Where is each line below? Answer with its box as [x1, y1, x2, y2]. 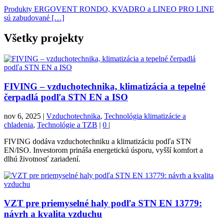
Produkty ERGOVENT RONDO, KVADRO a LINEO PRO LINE [4, 4, 214, 13]
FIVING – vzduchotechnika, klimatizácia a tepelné [4, 81, 205, 92]
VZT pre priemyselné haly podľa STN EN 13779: [4, 198, 202, 208]
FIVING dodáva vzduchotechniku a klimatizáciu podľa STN [4, 137, 191, 145]
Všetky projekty [4, 32, 84, 45]
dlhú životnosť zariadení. [4, 154, 80, 163]
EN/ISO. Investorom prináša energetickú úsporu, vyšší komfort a [4, 145, 203, 154]
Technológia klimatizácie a [104, 111, 186, 120]
